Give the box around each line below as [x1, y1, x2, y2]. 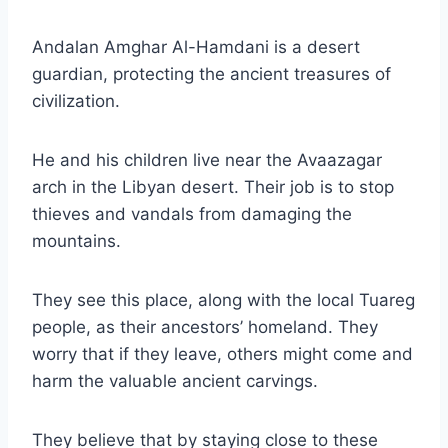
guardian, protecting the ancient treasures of [32, 64, 391, 85]
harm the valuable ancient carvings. [32, 371, 318, 392]
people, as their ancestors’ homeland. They [32, 317, 378, 338]
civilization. [32, 91, 120, 112]
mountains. [32, 231, 121, 252]
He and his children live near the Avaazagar [32, 150, 382, 171]
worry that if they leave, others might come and [32, 344, 413, 365]
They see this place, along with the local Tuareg [32, 290, 415, 311]
